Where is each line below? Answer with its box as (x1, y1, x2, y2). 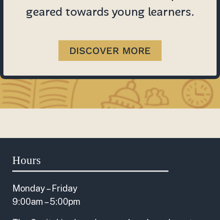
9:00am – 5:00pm (12, 196, 81, 207)
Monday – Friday (12, 183, 78, 193)
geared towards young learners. (26, 4, 194, 19)
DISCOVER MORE (69, 45, 151, 56)
